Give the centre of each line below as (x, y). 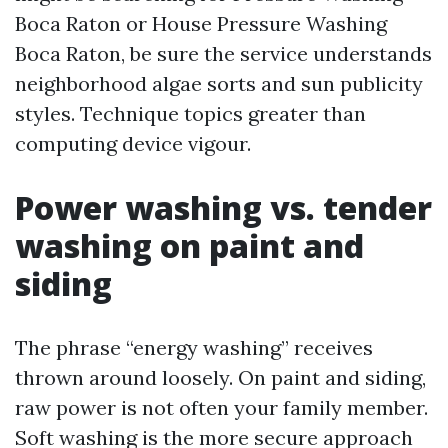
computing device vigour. (133, 143)
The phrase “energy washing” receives (194, 347)
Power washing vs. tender (223, 207)
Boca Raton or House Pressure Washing (201, 23)
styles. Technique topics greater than (190, 113)
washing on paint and (189, 245)
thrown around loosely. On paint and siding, (220, 377)
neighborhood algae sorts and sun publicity (219, 83)
